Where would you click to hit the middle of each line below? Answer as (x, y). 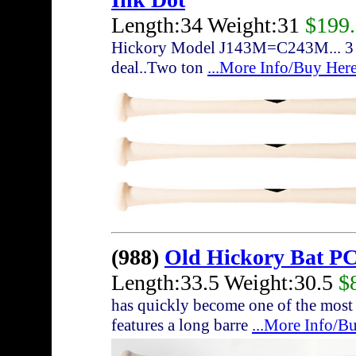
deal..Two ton (159, 68)
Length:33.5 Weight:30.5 (225, 283)
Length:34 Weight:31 (208, 25)
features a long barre (182, 325)
